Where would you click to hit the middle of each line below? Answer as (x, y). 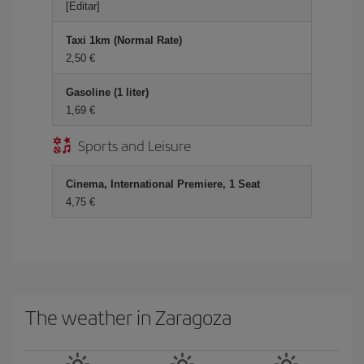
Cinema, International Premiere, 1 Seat (163, 184)
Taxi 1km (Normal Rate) (124, 40)
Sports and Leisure (134, 145)
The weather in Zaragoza (128, 317)
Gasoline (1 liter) (107, 92)
